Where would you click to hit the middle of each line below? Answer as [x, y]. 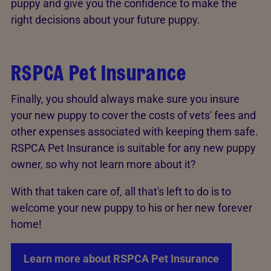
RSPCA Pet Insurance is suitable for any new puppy [133, 148]
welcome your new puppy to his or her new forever [132, 207]
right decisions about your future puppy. [106, 19]
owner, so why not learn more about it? [103, 164]
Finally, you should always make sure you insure [125, 99]
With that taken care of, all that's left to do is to [121, 191]
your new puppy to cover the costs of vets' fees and [133, 115]
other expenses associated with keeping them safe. [135, 131]
